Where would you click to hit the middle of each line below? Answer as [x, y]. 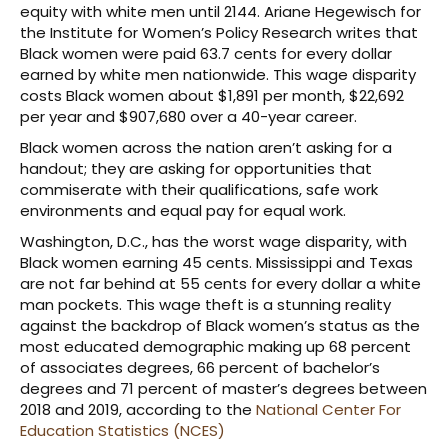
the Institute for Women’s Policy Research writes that [219, 32]
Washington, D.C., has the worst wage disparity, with [213, 241]
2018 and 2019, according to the [136, 409]
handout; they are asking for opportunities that [196, 168]
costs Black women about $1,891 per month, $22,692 [212, 95]
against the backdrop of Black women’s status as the [220, 325]
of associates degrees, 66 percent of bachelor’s [200, 367]
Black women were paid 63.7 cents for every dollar [206, 53]
